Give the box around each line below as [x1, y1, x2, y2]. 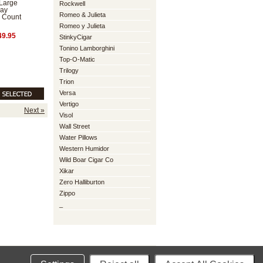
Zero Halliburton [59, 178, 104, 186]
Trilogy [59, 67, 79, 74]
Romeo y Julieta [59, 22, 105, 29]
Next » [24, 106, 45, 114]
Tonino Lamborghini [59, 45, 114, 52]
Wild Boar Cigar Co [59, 156, 113, 163]
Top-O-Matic [59, 56, 95, 63]
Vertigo [59, 100, 79, 107]
